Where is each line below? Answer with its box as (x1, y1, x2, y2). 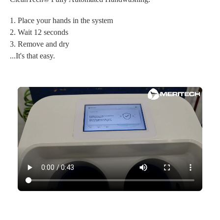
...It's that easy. (10, 52, 55, 60)
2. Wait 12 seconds (10, 28, 68, 37)
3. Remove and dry (10, 40, 69, 49)
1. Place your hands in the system (10, 16, 113, 25)
